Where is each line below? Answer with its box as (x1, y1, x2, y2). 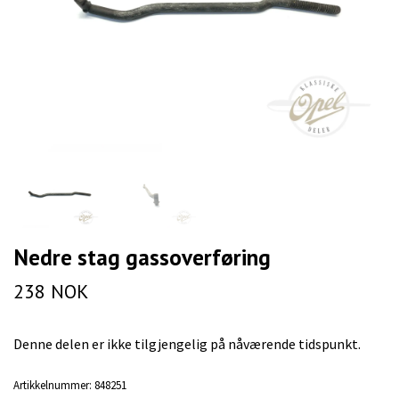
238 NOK (13, 279, 88, 305)
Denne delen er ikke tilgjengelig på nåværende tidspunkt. (13, 335, 361, 354)
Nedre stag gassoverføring (13, 242, 271, 273)
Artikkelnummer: (13, 378, 92, 393)
